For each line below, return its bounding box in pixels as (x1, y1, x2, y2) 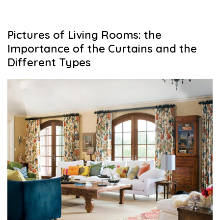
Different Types (7, 55, 91, 69)
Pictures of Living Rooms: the (7, 27, 162, 42)
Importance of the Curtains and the (7, 41, 197, 55)
